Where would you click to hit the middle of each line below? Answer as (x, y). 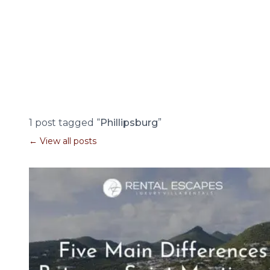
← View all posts (63, 141)
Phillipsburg (129, 123)
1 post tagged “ (64, 123)
